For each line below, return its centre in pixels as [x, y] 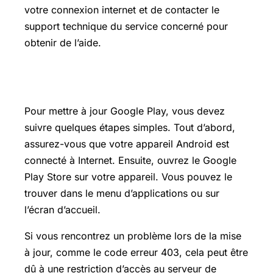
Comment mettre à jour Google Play [132, 82]
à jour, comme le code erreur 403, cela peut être [136, 252]
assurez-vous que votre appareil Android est [127, 144]
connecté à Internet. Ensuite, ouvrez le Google [130, 160]
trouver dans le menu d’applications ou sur [122, 193]
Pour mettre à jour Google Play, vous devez [125, 111]
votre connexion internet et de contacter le [122, 9]
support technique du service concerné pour [126, 26]
